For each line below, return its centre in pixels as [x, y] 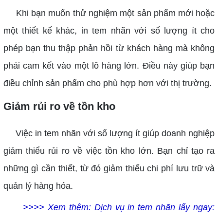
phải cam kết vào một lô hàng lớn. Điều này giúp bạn [109, 66]
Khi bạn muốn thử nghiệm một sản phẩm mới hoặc [109, 13]
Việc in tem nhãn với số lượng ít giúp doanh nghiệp [109, 134]
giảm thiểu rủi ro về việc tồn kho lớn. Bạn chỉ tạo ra [109, 151]
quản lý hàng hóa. [38, 186]
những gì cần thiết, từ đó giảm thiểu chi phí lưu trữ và [109, 169]
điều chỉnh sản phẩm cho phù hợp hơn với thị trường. [107, 83]
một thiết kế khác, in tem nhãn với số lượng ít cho [109, 31]
